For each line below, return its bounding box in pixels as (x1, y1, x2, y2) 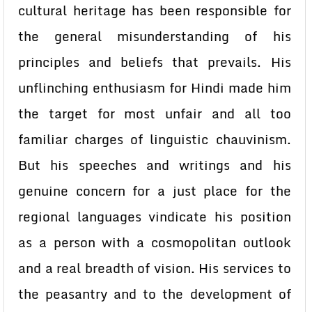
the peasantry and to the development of (18, 283, 291, 304)
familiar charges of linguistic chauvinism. (18, 129, 291, 150)
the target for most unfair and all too (18, 103, 291, 124)
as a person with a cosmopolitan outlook (18, 232, 291, 253)
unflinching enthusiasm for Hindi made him (18, 77, 291, 98)
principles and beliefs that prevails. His (18, 52, 291, 72)
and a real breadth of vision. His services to (18, 258, 291, 279)
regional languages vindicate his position (18, 206, 291, 227)
